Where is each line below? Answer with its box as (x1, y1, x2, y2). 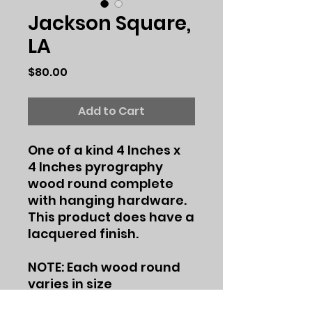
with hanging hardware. (28, 192, 187, 209)
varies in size (28, 275, 112, 292)
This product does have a (28, 208, 194, 226)
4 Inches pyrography (28, 158, 163, 175)
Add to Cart (78, 103, 145, 119)
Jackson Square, (28, 10, 191, 37)
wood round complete (28, 175, 173, 192)
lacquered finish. (28, 225, 141, 242)
